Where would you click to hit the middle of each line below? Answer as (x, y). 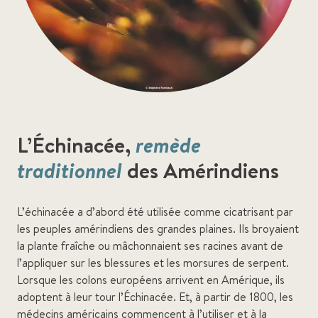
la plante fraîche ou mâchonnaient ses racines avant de (150, 246)
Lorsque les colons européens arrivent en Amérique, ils (151, 280)
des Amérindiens (201, 170)
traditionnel (70, 170)
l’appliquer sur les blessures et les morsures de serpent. (153, 263)
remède (168, 145)
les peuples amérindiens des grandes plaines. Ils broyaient (158, 229)
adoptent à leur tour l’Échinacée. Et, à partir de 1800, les (155, 297)
